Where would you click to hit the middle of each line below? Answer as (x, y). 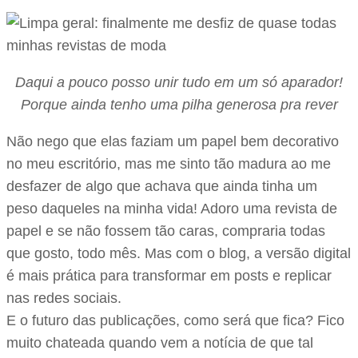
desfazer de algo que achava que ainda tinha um (162, 186)
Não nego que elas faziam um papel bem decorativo (173, 141)
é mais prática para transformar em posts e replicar (169, 275)
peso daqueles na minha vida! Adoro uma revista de (172, 208)
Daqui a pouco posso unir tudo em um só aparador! (179, 82)
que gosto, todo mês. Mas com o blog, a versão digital (179, 253)
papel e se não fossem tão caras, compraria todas (166, 231)
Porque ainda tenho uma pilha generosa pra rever (179, 104)
